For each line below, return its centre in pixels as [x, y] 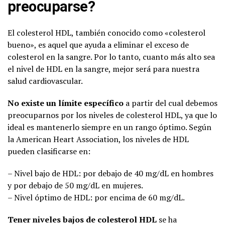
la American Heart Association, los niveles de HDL [98, 139]
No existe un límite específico [66, 103]
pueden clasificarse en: [49, 151]
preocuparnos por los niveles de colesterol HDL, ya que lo [112, 115]
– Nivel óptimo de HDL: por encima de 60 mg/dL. [96, 197]
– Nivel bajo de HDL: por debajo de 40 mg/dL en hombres [110, 173]
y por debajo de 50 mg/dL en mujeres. [75, 185]
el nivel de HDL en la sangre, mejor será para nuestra [103, 69]
